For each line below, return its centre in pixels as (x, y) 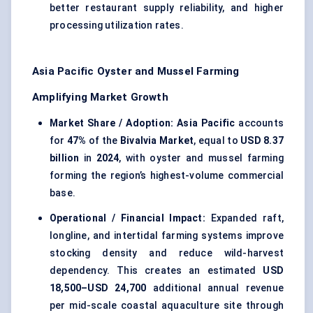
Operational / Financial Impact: (128, 218)
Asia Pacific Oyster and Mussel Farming (136, 72)
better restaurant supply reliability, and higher (167, 8)
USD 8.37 (262, 141)
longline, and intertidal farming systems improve (167, 236)
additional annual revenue (215, 288)
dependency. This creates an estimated (156, 271)
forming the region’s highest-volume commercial (167, 176)
